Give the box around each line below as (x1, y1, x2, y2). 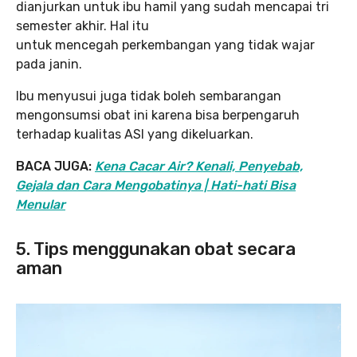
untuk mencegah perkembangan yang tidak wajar (16, 37, 315, 53)
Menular (16, 196, 65, 212)
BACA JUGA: (16, 158, 95, 174)
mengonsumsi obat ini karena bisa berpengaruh (16, 107, 300, 123)
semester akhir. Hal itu (16, 18, 149, 33)
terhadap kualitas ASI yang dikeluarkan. (16, 126, 253, 142)
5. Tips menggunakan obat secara (16, 237, 296, 260)
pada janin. (16, 56, 82, 72)
